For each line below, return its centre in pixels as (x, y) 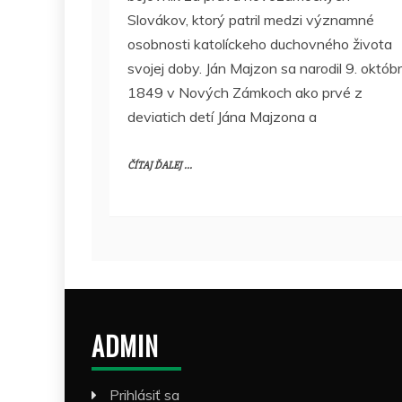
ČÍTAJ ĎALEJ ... (160, 165)
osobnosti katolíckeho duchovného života (260, 44)
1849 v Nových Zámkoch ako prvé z (245, 92)
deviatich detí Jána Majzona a (222, 116)
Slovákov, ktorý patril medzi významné (251, 19)
